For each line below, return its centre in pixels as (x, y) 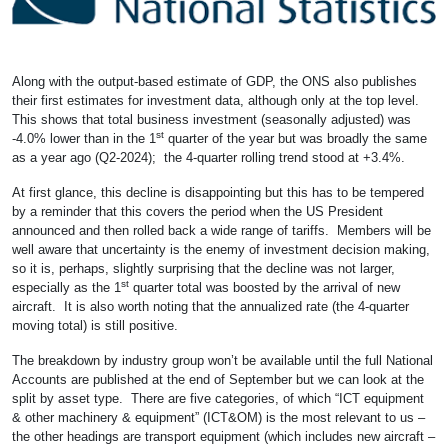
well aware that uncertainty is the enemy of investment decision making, (221, 249)
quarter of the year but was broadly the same (295, 138)
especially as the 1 (66, 287)
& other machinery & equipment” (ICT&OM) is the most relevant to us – (218, 417)
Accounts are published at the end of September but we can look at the (218, 379)
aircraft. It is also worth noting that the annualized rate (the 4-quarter (210, 306)
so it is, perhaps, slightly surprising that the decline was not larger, (203, 268)
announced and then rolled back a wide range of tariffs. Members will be (221, 230)
